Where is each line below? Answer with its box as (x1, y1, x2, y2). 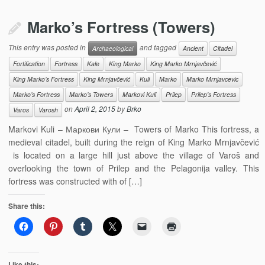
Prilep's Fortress (191, 90, 237, 99)
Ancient (183, 44, 204, 53)
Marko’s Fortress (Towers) (27, 16, 216, 38)
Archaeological (92, 44, 134, 53)
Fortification (13, 59, 46, 68)
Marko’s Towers (69, 90, 114, 99)
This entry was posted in (8, 42, 88, 53)
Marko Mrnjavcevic (186, 75, 239, 83)
